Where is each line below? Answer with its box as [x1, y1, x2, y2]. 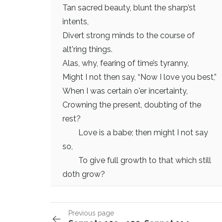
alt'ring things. [62, 45, 112, 54]
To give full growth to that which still [62, 156, 211, 165]
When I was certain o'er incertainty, [62, 86, 188, 96]
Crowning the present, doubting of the [62, 100, 201, 110]
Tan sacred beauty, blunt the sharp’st [62, 3, 196, 12]
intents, [62, 17, 89, 26]
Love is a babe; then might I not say [62, 128, 208, 137]
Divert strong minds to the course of [62, 31, 195, 40]
